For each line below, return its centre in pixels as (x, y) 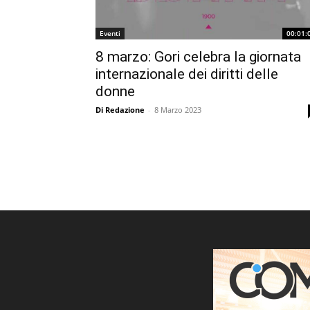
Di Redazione (120, 110)
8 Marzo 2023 (178, 110)
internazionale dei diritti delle (187, 74)
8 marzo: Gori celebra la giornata (198, 57)
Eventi (110, 33)
